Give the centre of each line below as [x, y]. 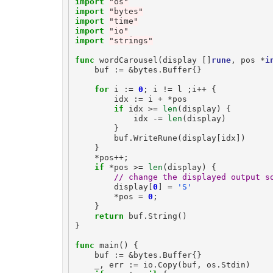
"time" [123, 21]
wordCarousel [128, 60]
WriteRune [155, 138]
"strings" [131, 40]
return [109, 216]
